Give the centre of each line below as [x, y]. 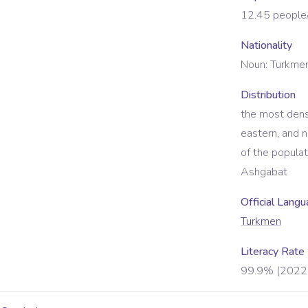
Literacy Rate [273, 252]
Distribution [268, 95]
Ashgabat [264, 172]
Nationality [266, 45]
